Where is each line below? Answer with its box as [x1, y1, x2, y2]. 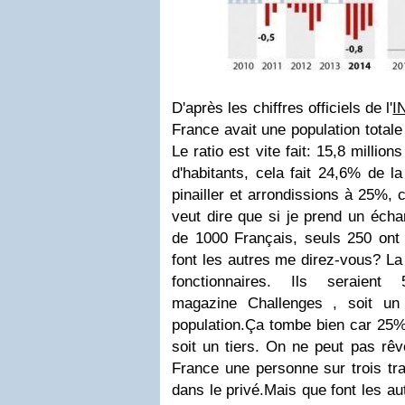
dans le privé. [172, 381, 265, 399]
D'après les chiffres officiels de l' [172, 99, 393, 117]
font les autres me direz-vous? [172, 251, 386, 268]
